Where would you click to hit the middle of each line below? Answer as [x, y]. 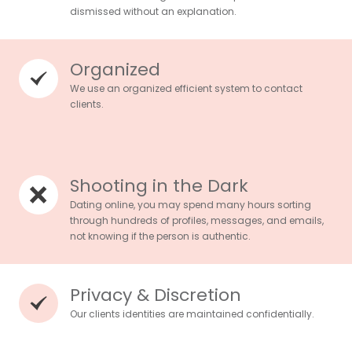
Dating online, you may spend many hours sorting [191, 205]
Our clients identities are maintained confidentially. [192, 314]
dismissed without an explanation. [153, 12]
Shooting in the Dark [159, 186]
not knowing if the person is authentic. [160, 236]
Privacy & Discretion [156, 295]
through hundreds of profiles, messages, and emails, [197, 221]
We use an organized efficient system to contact [186, 89]
